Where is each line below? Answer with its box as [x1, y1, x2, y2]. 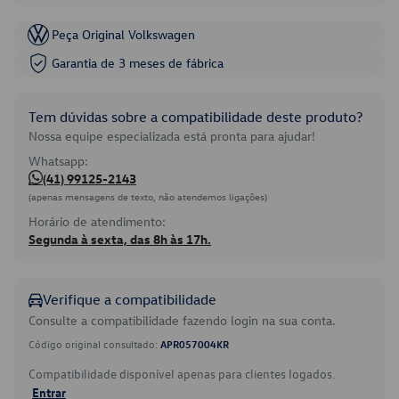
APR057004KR [160, 337, 229, 351]
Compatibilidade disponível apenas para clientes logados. [28, 365, 335, 382]
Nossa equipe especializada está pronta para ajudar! [28, 127, 315, 144]
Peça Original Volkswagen [52, 26, 195, 43]
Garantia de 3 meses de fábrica [52, 54, 224, 71]
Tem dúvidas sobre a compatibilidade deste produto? [28, 108, 362, 126]
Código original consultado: [28, 337, 160, 351]
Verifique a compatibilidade [43, 290, 216, 308]
